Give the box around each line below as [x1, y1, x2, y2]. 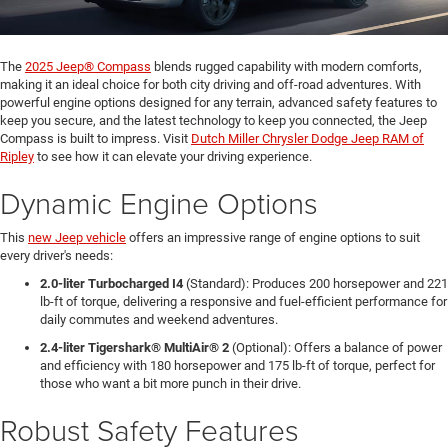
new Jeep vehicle [28, 229, 126, 245]
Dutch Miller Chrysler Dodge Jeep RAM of [191, 130, 424, 146]
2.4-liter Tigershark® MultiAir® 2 [40, 339, 229, 355]
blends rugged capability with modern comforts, [151, 58, 422, 74]
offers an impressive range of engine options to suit [126, 229, 420, 245]
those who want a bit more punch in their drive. [40, 375, 304, 391]
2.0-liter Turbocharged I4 [40, 275, 183, 291]
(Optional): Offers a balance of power [229, 339, 442, 355]
